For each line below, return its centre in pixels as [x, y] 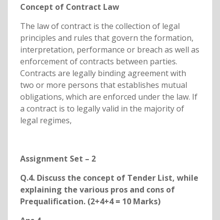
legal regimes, [46, 121]
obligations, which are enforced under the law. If [109, 97]
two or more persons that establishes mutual [103, 85]
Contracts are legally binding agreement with [103, 73]
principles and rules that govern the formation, [107, 38]
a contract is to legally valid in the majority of [102, 109]
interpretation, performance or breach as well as [110, 50]
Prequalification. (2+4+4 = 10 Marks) [90, 202]
